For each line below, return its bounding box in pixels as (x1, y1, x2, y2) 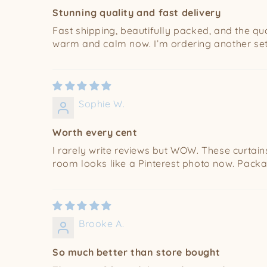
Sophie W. (79, 98, 125, 110)
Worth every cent (52, 126, 138, 139)
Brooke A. (79, 218, 125, 230)
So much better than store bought (52, 246, 221, 259)
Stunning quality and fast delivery (52, 7, 221, 19)
